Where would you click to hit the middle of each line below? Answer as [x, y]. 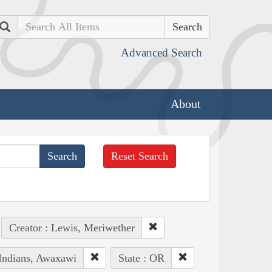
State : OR [141, 258]
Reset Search [140, 156]
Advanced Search [161, 53]
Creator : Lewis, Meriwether [72, 227]
